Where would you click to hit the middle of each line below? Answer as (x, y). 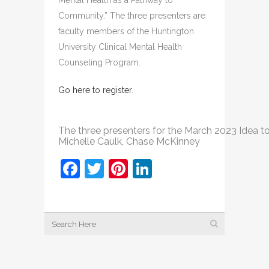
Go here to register (95, 90)
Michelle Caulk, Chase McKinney (129, 141)
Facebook (123, 168)
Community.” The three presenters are (132, 16)
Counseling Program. (99, 62)
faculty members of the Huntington (126, 31)
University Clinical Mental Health (120, 47)
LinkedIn (189, 168)
